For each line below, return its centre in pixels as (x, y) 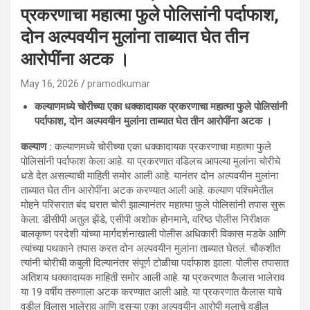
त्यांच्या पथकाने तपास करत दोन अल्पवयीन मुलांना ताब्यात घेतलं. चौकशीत (151, 249)
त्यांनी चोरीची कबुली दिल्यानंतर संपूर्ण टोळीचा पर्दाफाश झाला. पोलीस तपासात (155, 263)
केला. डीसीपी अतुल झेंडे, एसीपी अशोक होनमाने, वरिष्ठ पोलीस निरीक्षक (145, 220)
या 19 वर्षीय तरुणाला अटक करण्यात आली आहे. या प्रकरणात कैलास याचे (151, 292)
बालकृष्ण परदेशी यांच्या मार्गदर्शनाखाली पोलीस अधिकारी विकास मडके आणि (153, 234)
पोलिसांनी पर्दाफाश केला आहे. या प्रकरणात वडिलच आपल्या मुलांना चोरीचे (151, 162)
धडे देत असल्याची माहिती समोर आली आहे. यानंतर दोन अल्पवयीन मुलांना (149, 176)
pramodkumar (119, 84)
